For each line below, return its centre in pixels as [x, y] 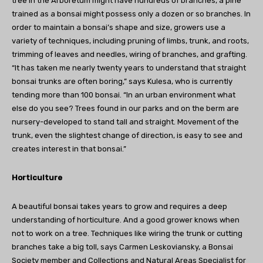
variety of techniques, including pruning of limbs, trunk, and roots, [130, 41]
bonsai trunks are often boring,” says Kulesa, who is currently [122, 81]
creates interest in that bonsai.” [69, 149]
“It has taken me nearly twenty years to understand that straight [129, 68]
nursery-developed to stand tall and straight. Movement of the [125, 122]
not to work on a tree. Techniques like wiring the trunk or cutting [127, 233]
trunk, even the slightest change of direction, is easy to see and [127, 135]
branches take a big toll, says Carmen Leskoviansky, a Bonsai [122, 247]
